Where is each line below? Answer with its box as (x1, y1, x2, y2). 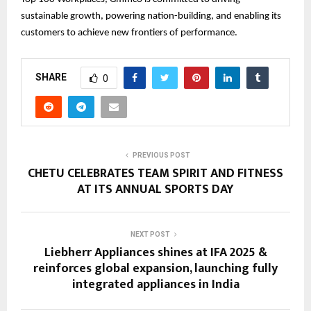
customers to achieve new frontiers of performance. (21, 28, 237, 39)
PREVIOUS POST (132, 151, 190, 160)
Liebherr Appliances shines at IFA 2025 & (44, 242, 267, 264)
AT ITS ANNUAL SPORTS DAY (77, 179, 234, 201)
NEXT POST (130, 230, 170, 239)
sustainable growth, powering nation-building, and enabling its (21, 11, 281, 22)
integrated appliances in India (72, 274, 239, 296)
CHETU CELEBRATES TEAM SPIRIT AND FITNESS (28, 163, 283, 185)
